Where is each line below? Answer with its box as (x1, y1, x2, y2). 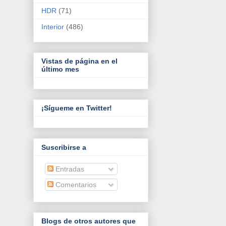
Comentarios (53, 180, 96, 189)
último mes (41, 65, 79, 74)
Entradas (53, 164, 84, 173)
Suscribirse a (41, 143, 86, 151)
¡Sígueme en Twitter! (41, 104, 112, 112)
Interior (41, 22, 64, 31)
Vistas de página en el (41, 57, 118, 66)
